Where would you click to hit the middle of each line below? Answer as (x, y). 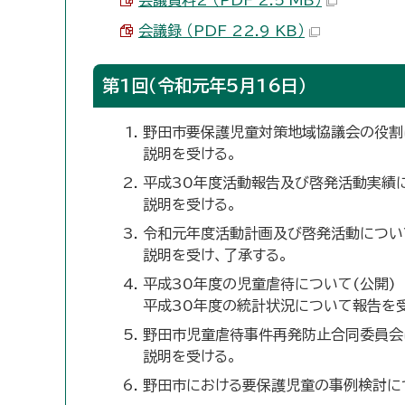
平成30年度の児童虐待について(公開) (269, 284)
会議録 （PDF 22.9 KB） (221, 31)
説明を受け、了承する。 (216, 255)
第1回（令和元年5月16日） (205, 85)
